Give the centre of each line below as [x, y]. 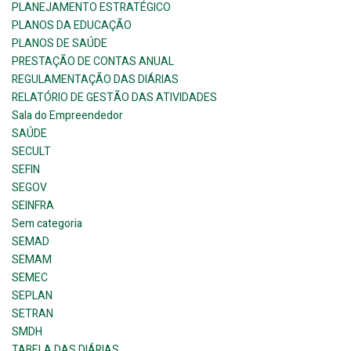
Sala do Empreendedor [67, 116]
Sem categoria [47, 224]
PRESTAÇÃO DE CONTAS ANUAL [93, 62]
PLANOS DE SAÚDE [60, 43]
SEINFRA [33, 206]
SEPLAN [32, 296]
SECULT [31, 152]
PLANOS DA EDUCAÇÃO [72, 25]
